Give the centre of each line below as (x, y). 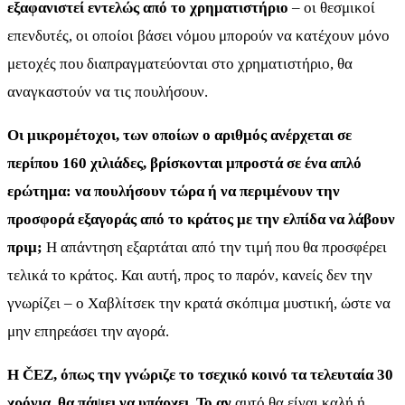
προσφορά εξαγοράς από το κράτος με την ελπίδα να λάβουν (201, 220)
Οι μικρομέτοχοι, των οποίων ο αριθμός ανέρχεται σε (179, 136)
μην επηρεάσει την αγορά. (88, 332)
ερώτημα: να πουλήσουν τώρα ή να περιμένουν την (174, 192)
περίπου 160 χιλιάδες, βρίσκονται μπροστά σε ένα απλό (184, 164)
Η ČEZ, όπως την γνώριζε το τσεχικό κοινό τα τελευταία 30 (200, 375)
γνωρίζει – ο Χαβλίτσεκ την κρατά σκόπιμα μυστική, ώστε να (199, 304)
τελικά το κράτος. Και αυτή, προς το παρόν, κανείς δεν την (190, 276)
